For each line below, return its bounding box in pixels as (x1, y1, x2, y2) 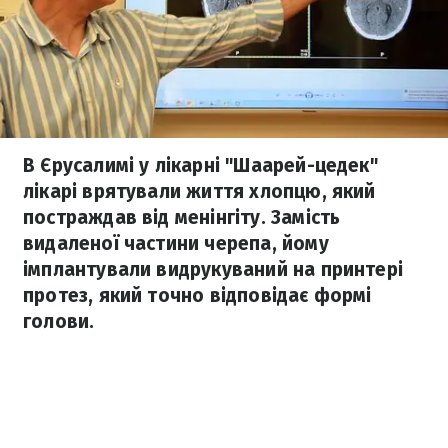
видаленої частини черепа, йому (23, 232, 329, 255)
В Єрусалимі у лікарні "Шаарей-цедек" (23, 154, 378, 177)
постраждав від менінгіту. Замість (23, 206, 341, 229)
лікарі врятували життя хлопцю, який (23, 180, 376, 203)
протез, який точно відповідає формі (23, 284, 372, 307)
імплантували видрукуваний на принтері (23, 258, 404, 281)
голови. (23, 310, 95, 333)
